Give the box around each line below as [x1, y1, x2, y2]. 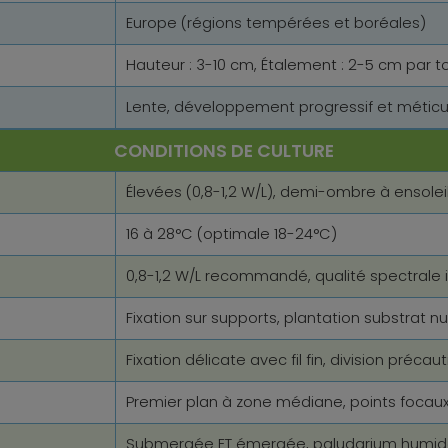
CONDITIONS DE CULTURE [114, 138, 334, 164]
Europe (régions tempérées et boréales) [126, 13, 426, 34]
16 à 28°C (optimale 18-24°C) [126, 224, 337, 245]
